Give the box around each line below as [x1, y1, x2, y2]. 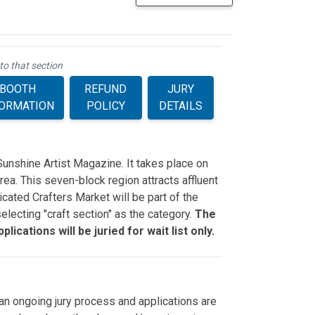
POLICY [86, 99, 125, 112]
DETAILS [159, 99, 203, 112]
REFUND [84, 82, 127, 96]
